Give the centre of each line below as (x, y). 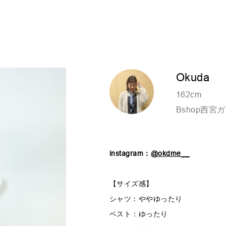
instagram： (130, 153)
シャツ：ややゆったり (146, 199)
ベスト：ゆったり (138, 214)
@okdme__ (170, 153)
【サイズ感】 (131, 184)
